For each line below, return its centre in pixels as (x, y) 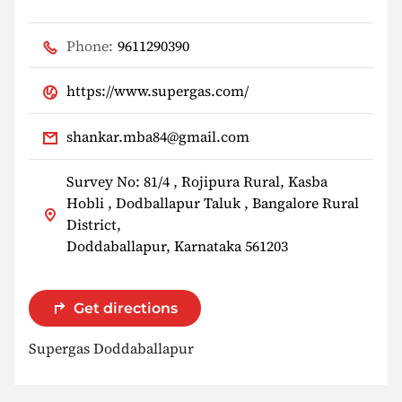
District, (94, 225)
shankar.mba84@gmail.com (158, 136)
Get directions (126, 308)
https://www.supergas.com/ (157, 91)
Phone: (90, 45)
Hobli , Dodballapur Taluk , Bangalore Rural (213, 203)
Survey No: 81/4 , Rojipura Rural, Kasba (197, 182)
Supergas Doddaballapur (111, 348)
